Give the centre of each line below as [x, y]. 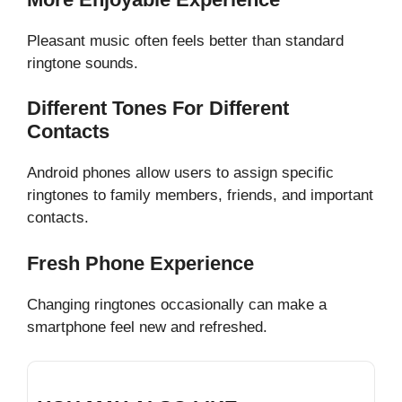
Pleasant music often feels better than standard [185, 40]
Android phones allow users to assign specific [180, 173]
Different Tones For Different [158, 109]
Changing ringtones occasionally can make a [177, 304]
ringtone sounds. [83, 63]
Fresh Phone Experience [140, 263]
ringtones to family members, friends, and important [200, 196]
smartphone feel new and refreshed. [147, 327]
